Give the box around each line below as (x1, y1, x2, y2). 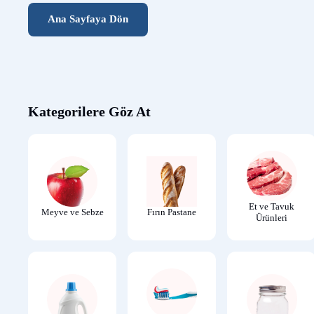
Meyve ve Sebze (41, 206, 104, 217)
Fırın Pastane (147, 206, 197, 217)
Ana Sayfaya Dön (48, 13, 128, 25)
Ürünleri (256, 212, 288, 223)
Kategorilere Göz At (28, 103, 151, 119)
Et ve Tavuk (249, 200, 295, 212)
